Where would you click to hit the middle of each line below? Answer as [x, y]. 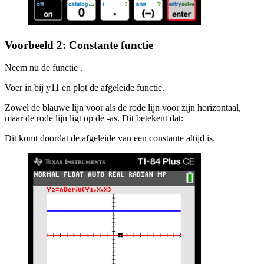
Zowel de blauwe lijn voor [54, 108]
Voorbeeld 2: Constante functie [79, 45]
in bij [35, 88]
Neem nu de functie [42, 68]
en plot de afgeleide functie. [112, 88]
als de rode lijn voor [141, 108]
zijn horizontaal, [210, 108]
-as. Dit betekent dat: [145, 118]
